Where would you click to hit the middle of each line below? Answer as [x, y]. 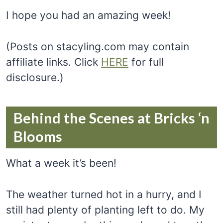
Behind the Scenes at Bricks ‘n [111, 118]
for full [146, 62]
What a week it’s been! [61, 163]
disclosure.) [35, 77]
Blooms [38, 137]
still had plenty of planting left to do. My [105, 210]
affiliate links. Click [54, 62]
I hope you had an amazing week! [88, 15]
